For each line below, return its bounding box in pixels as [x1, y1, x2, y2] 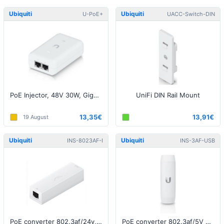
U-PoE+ [82, 10, 103, 17]
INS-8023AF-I [67, 136, 103, 144]
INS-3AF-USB [180, 136, 215, 144]
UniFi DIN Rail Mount [136, 91, 200, 99]
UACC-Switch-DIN [167, 10, 215, 17]
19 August [23, 113, 48, 120]
